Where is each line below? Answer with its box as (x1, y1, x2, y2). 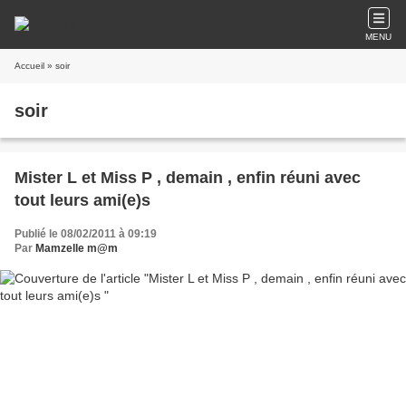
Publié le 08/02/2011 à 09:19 (14, 227, 157, 240)
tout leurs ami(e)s (14, 191, 150, 209)
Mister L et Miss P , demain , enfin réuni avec (14, 169, 361, 187)
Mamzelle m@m (35, 242, 118, 255)
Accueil (14, 61, 44, 71)
